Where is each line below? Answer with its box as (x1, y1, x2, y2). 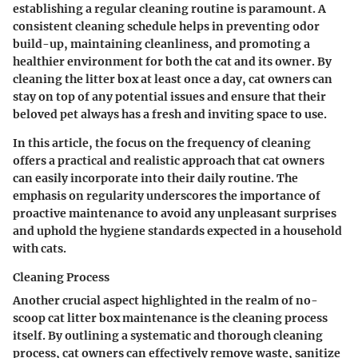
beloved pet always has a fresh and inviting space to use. (13, 107, 327, 122)
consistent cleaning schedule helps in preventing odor (13, 19, 320, 34)
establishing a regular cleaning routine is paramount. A (13, 2, 326, 17)
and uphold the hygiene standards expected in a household (13, 224, 342, 239)
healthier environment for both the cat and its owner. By (13, 54, 332, 70)
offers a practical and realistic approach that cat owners (13, 153, 324, 169)
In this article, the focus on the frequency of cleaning (13, 136, 311, 151)
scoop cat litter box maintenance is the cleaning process (13, 311, 328, 326)
